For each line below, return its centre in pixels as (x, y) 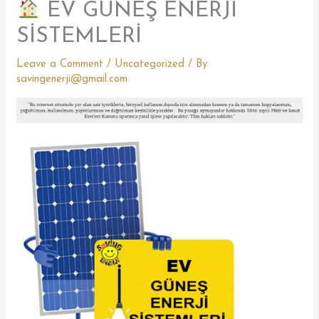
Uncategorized (150, 64)
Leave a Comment (60, 64)
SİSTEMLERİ (79, 36)
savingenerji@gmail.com (72, 79)
